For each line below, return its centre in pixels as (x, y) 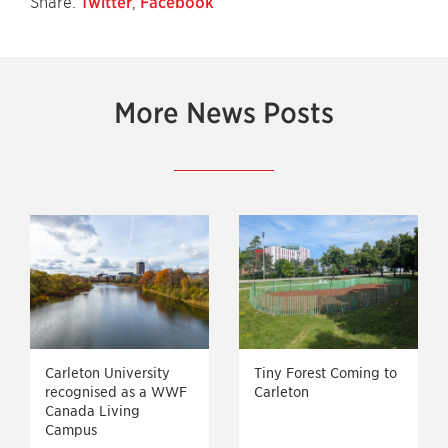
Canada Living (92, 411)
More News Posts (224, 113)
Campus (71, 430)
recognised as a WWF (116, 392)
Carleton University (107, 373)
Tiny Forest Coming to (325, 373)
